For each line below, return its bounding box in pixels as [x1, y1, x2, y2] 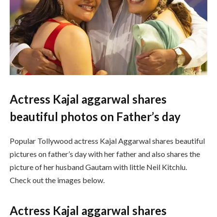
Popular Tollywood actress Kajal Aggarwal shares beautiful [10, 136, 205, 145]
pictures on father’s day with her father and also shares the [10, 149, 200, 158]
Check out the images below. [10, 175, 105, 185]
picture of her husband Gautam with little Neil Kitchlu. [10, 162, 187, 171]
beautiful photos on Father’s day [10, 109, 181, 124]
